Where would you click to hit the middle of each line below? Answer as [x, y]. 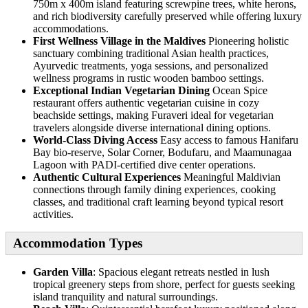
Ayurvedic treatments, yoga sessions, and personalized [151, 65]
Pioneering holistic [247, 41]
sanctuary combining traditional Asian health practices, [151, 53]
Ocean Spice [239, 90]
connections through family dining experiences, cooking [154, 189]
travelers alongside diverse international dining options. [152, 127]
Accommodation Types [78, 243]
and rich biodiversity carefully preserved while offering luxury [167, 16]
